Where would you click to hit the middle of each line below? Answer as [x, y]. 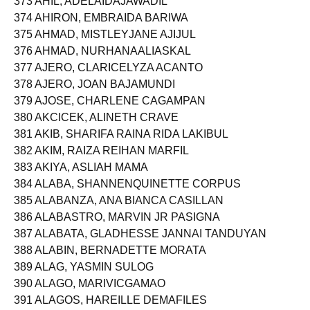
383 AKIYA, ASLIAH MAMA [81, 179]
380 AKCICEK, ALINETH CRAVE [96, 129]
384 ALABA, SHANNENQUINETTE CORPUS [127, 195]
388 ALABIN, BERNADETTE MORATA [110, 262]
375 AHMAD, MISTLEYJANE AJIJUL [105, 46]
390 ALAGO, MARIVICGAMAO [90, 295]
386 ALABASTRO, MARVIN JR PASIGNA [117, 229]
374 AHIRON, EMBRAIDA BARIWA [101, 29]
